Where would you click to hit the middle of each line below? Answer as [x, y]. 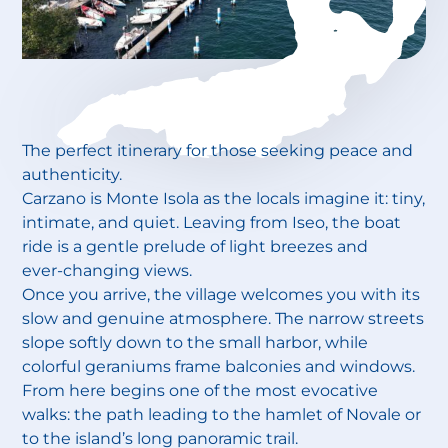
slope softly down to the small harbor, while [195, 341]
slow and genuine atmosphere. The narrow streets [223, 317]
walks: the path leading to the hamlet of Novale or [222, 413]
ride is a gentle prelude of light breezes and [195, 245]
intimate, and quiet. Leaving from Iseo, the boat [212, 221]
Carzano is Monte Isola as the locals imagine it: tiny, [224, 197]
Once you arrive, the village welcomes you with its [221, 293]
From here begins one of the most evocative [200, 389]
